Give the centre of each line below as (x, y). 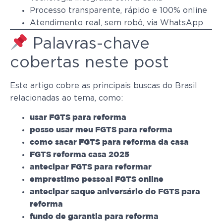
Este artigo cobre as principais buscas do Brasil (104, 85)
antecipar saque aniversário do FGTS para (115, 192)
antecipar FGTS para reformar (91, 167)
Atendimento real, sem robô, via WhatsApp (116, 23)
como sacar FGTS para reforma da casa (109, 143)
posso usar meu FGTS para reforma (101, 130)
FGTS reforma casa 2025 (80, 155)
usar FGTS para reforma (78, 118)
